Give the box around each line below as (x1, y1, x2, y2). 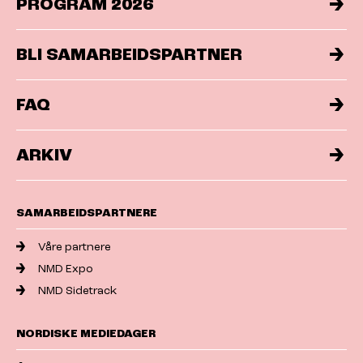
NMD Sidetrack (38, 284, 117, 297)
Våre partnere (38, 240, 112, 253)
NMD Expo (38, 262, 94, 275)
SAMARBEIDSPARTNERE (16, 206, 157, 219)
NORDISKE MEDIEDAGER (16, 327, 156, 340)
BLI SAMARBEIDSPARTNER (16, 45, 242, 64)
